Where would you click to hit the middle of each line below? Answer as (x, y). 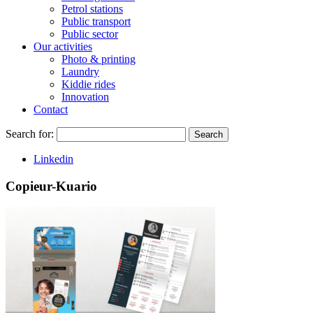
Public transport (96, 21)
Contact (51, 109)
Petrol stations (92, 8)
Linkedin (53, 159)
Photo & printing (99, 59)
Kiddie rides (88, 84)
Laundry (80, 71)
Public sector (90, 34)
